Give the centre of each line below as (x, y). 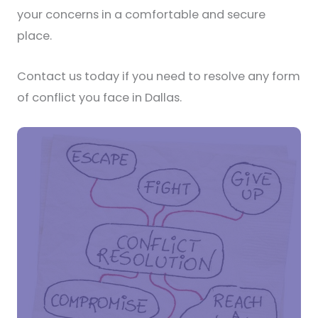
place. (34, 36)
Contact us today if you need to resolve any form (159, 76)
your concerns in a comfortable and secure (141, 15)
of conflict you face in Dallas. (99, 97)
